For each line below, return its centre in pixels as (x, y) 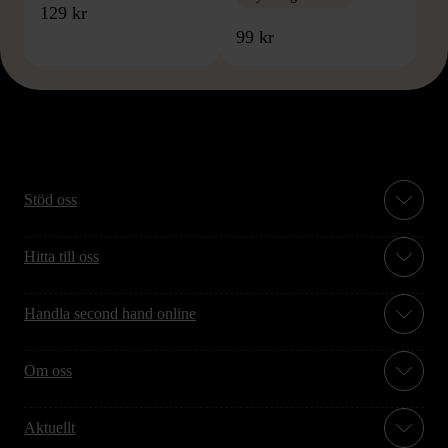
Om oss (48, 370)
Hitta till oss (61, 256)
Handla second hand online (110, 313)
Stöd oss (50, 199)
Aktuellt (49, 427)
